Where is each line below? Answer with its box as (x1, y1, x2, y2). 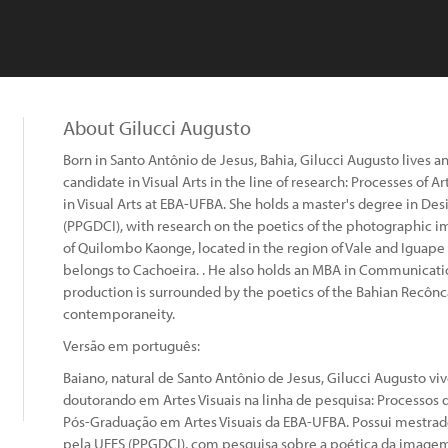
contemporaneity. (63, 304, 175, 323)
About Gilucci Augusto (63, 115, 251, 140)
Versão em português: (63, 336, 200, 355)
